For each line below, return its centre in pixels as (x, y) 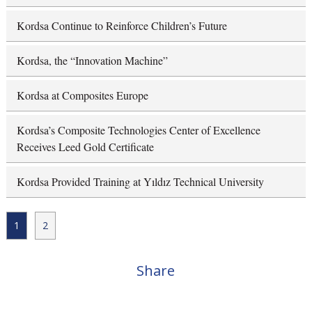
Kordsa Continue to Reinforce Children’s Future (122, 25)
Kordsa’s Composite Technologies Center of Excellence (138, 130)
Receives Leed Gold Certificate (85, 146)
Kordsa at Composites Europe (82, 95)
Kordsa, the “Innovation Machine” (92, 60)
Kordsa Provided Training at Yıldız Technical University (140, 181)
